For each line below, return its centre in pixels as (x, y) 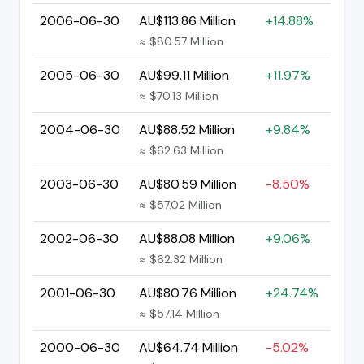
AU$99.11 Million (184, 75)
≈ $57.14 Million (179, 313)
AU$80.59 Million (188, 184)
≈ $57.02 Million (180, 204)
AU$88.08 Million (187, 238)
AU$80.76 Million (188, 292)
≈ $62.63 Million (181, 150)
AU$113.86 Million (187, 20)
